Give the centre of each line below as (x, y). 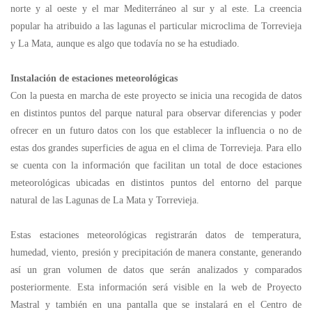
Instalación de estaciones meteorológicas (94, 78)
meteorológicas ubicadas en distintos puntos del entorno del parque (156, 183)
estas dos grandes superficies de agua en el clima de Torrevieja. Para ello (156, 148)
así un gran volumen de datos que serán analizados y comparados (156, 270)
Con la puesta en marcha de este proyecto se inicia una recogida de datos (156, 96)
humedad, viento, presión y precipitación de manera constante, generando (156, 252)
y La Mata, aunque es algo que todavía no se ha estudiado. (125, 44)
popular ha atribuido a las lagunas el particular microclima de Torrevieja (156, 26)
